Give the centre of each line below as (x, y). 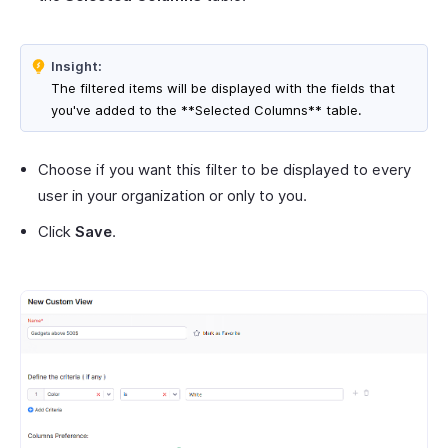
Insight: (76, 66)
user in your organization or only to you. (174, 196)
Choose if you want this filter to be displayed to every (224, 170)
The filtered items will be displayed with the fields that (223, 88)
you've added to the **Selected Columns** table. (208, 110)
